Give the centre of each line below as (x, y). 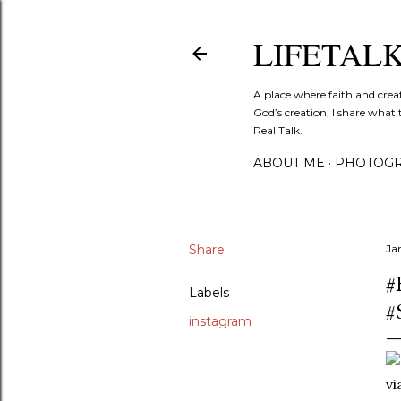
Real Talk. (278, 130)
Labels (209, 293)
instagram (220, 321)
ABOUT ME (289, 163)
